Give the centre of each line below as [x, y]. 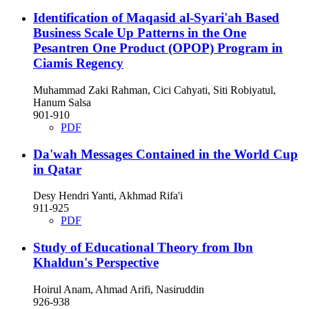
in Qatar [57, 169]
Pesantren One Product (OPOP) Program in [158, 48]
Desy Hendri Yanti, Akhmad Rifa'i [108, 196]
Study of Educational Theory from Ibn [143, 247]
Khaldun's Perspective [96, 262]
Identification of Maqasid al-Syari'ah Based [156, 18]
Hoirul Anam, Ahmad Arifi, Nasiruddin [119, 289]
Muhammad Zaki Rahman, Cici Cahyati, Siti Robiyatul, [154, 90]
